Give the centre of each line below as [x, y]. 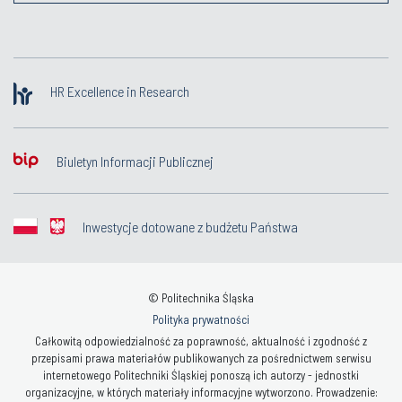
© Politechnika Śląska [201, 297]
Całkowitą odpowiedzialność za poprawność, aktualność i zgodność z [201, 341]
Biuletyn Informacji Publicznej [135, 161]
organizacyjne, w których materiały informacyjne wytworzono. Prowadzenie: [201, 392]
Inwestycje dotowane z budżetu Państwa [190, 226]
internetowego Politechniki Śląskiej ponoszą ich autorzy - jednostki [201, 375]
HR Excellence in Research [120, 91]
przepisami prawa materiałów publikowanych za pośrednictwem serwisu [201, 358]
